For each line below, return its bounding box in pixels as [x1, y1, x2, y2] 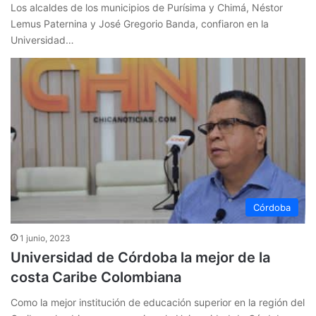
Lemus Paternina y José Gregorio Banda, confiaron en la [11, 17, 269, 30]
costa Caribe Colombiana [11, 269, 181, 286]
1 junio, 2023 [20, 233, 71, 244]
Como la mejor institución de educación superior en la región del [11, 296, 305, 309]
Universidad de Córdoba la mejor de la [11, 249, 270, 267]
